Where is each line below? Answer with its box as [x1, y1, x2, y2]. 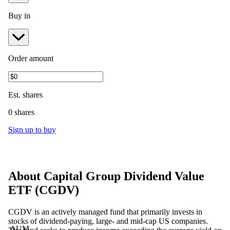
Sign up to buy [8, 125, 56, 134]
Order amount [8, 53, 53, 63]
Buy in [8, 11, 30, 20]
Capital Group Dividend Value [44, 169, 204, 183]
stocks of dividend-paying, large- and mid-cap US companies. [8, 216, 208, 225]
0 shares [8, 107, 34, 117]
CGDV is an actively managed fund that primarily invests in [8, 207, 202, 216]
